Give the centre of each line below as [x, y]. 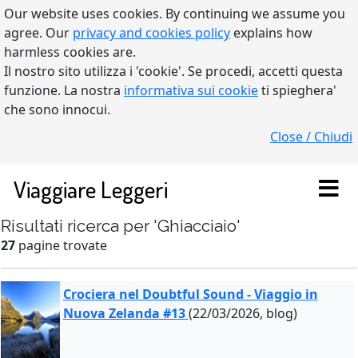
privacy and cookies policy [151, 33]
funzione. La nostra [64, 90]
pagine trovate [61, 245]
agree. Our [38, 33]
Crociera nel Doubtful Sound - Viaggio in [190, 294]
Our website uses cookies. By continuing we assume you [175, 14]
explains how [271, 33]
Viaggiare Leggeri [91, 189]
